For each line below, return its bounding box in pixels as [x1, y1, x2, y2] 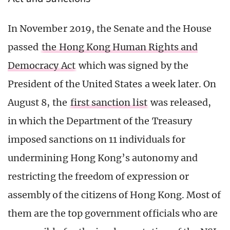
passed [8, 41, 41, 53]
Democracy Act [8, 59, 75, 71]
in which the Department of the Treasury [8, 114, 192, 127]
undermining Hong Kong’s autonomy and [8, 151, 198, 164]
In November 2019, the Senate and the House [8, 22, 212, 34]
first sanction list [70, 96, 147, 108]
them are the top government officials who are [8, 207, 218, 219]
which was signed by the [76, 59, 188, 71]
